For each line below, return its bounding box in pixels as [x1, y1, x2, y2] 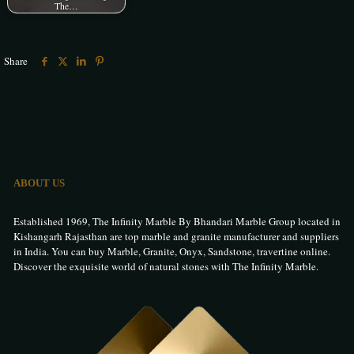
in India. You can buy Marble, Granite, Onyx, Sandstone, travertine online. [13, 244, 330, 259]
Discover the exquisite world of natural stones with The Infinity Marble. [13, 259, 318, 274]
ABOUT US [13, 177, 65, 190]
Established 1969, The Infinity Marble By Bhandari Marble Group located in [13, 214, 341, 229]
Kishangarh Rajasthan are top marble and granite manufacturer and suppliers [13, 229, 339, 244]
